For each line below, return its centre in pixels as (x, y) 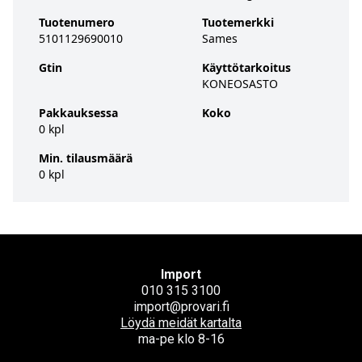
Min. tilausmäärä (86, 158)
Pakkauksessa (78, 113)
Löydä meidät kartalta (181, 323)
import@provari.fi (181, 307)
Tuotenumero (77, 22)
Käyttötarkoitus (246, 67)
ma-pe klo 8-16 (181, 339)
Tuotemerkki (238, 22)
